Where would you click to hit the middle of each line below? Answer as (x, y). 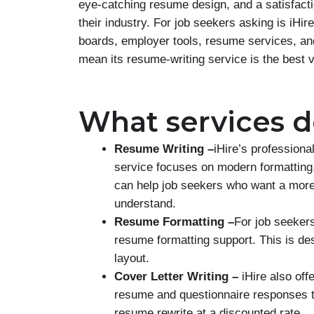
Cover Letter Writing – (176, 276)
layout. (132, 258)
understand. (145, 203)
